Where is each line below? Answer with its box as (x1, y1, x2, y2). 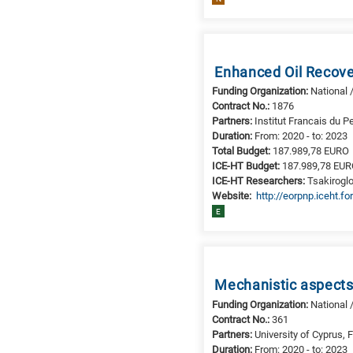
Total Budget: (212, 145, 273, 158)
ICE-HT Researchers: (212, 175, 308, 188)
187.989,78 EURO (273, 145, 350, 158)
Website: (212, 190, 255, 203)
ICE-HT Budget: (212, 160, 283, 173)
